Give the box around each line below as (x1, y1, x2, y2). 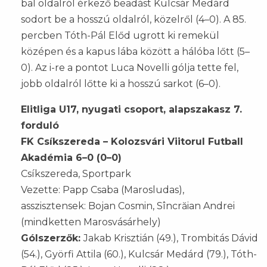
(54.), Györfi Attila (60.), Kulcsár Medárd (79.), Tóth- (21, 248, 257, 260)
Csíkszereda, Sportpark (21, 167, 131, 179)
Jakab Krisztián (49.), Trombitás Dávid (83, 232, 258, 244)
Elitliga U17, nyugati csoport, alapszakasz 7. (21, 103, 242, 115)
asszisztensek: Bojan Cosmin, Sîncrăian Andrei (21, 200, 235, 212)
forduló (21, 119, 59, 131)
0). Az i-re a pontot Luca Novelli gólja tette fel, (21, 61, 238, 73)
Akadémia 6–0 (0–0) (21, 151, 122, 163)
